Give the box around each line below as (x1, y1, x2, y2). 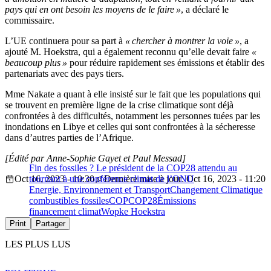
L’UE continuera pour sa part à (5, 35, 125, 46)
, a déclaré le (181, 4, 229, 15)
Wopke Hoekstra (101, 206, 165, 217)
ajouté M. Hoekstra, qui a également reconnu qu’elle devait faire (5, 46, 252, 57)
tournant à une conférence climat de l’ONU (29, 173, 194, 184)
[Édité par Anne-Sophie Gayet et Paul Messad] (5, 152, 186, 163)
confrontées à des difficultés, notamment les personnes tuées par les (5, 110, 260, 121)
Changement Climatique (170, 184, 263, 195)
